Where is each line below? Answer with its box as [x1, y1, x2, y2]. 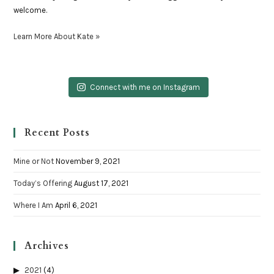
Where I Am [13, 201, 54, 210]
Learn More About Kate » [13, 32, 100, 41]
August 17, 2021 [74, 179, 129, 188]
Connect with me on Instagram [89, 83, 200, 92]
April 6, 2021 [55, 201, 98, 210]
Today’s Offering [13, 179, 73, 188]
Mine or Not [13, 157, 54, 166]
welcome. [13, 6, 48, 15]
